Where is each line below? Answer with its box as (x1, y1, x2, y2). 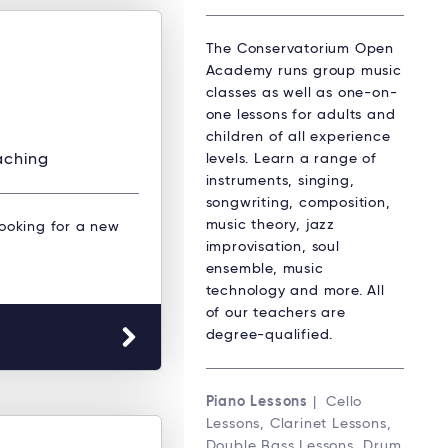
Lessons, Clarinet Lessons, (205, 416, 392, 431)
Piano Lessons (205, 394, 308, 409)
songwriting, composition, (205, 195, 391, 210)
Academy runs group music (205, 63, 402, 78)
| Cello (308, 394, 363, 409)
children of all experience (205, 129, 391, 144)
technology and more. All (205, 283, 385, 298)
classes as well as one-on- (205, 85, 398, 100)
